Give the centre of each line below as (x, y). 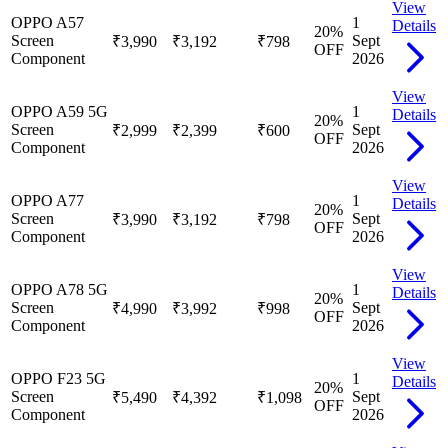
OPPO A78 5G (59, 289)
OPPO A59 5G (59, 111)
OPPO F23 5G (58, 378)
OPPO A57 (47, 22)
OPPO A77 (47, 200)
